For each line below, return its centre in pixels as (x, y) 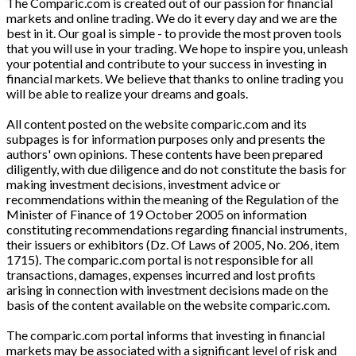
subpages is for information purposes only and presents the (166, 138)
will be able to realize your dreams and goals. (127, 93)
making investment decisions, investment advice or (143, 184)
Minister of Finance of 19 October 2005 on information (157, 214)
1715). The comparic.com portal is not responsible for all (160, 259)
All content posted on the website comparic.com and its (157, 123)
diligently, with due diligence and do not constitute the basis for (176, 168)
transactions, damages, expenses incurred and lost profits (161, 274)
